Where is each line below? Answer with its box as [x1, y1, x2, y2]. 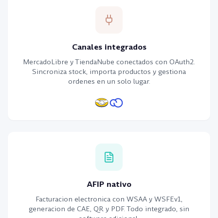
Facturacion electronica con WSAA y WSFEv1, [36, 194, 182, 204]
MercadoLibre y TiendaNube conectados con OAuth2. [23, 57, 195, 67]
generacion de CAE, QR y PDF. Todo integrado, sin [29, 204, 189, 214]
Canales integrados [72, 41, 146, 53]
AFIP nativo [87, 179, 131, 190]
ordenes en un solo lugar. [68, 76, 150, 86]
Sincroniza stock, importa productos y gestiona [32, 67, 186, 76]
